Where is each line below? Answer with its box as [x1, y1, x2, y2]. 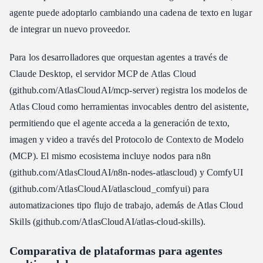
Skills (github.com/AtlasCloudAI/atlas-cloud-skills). [9, 216, 206, 227]
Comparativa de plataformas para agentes [9, 244, 222, 257]
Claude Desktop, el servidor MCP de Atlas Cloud [9, 68, 197, 79]
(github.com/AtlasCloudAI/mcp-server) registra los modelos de [9, 85, 248, 95]
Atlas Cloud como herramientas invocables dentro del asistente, [9, 101, 249, 112]
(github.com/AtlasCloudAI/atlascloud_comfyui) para [9, 183, 209, 194]
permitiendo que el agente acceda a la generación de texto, [9, 117, 230, 128]
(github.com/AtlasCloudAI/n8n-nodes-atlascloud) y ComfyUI [9, 167, 243, 177]
